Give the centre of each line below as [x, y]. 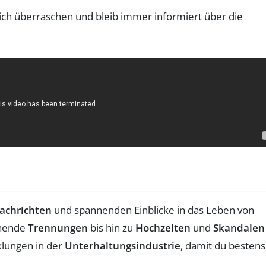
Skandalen [239, 227]
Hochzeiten [163, 227]
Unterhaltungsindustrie [123, 245]
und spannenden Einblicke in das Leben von [153, 210]
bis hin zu [112, 227]
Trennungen [58, 227]
